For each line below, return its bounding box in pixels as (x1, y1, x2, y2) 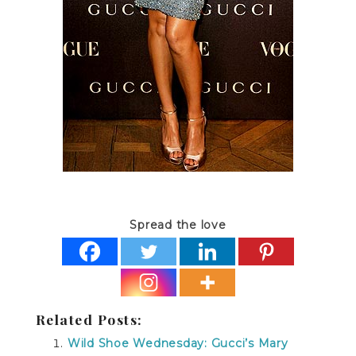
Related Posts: (35, 310, 143, 328)
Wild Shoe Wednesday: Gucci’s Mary (67, 336, 288, 350)
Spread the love (130, 218, 226, 232)
